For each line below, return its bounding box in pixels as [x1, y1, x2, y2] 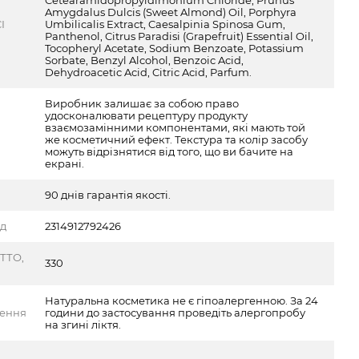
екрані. [45, 157, 85, 170]
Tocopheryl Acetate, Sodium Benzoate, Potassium [45, 42, 305, 54]
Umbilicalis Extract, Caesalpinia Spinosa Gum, [45, 18, 286, 30]
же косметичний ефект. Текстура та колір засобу [45, 133, 309, 146]
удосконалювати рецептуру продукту [45, 109, 248, 122]
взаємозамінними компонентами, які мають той [45, 121, 306, 134]
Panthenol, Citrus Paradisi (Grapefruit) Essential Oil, [45, 30, 314, 42]
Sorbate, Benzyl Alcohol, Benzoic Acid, [45, 54, 244, 67]
